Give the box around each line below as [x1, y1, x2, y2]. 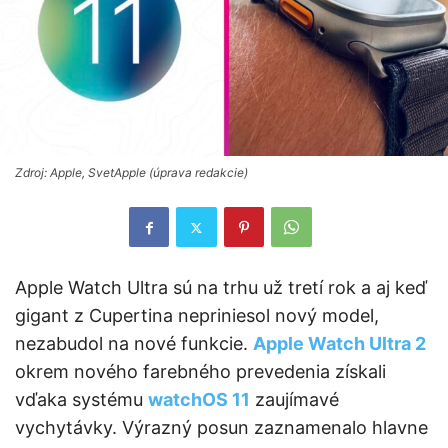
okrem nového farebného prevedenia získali [15, 361, 386, 383]
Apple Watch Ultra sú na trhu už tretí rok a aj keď [15, 277, 427, 299]
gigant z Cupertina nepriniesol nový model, [15, 305, 379, 327]
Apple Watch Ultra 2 [253, 333, 426, 355]
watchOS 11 [148, 389, 250, 411]
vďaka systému [15, 389, 148, 411]
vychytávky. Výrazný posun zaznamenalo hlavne [15, 417, 428, 439]
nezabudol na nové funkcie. [15, 333, 253, 355]
